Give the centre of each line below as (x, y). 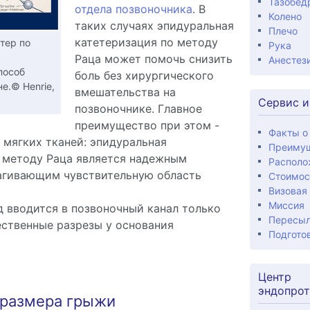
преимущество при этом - (147, 125)
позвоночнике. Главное (138, 109)
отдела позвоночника (133, 9)
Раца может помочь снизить (153, 59)
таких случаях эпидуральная (154, 26)
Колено (285, 16)
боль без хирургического (144, 75)
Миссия (286, 205)
